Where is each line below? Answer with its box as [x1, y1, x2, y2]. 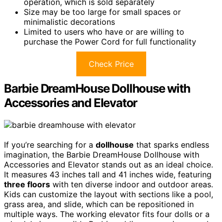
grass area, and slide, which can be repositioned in [4, 199, 194, 209]
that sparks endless [134, 139, 209, 150]
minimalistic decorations [24, 16, 115, 27]
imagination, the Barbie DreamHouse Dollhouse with [4, 149, 199, 160]
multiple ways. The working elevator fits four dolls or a [4, 209, 210, 219]
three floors [4, 179, 50, 189]
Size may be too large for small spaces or [24, 6, 181, 17]
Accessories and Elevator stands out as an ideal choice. [4, 159, 213, 169]
